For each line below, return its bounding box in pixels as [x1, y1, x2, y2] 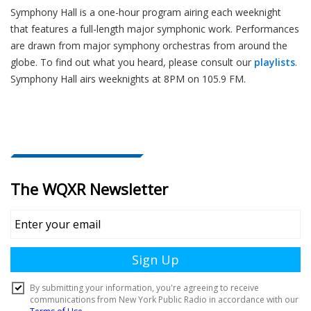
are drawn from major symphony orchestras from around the [10, 39, 287, 53]
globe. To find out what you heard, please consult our [10, 56, 254, 69]
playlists [254, 56, 295, 69]
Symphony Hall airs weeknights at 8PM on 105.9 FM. [10, 72, 246, 86]
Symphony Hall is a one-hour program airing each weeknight [10, 6, 281, 19]
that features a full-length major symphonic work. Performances [10, 22, 299, 36]
